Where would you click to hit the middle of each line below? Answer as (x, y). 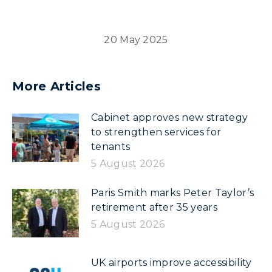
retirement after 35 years (155, 207)
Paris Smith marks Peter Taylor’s (173, 193)
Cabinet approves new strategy (170, 117)
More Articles (57, 86)
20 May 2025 (136, 40)
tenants (111, 147)
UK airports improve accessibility (172, 263)
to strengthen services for (156, 132)
